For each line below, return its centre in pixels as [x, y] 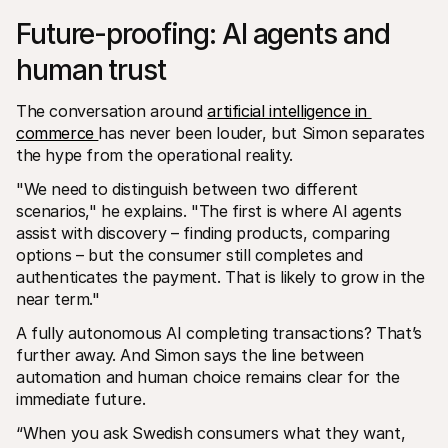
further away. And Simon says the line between [190, 354]
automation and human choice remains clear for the [208, 376]
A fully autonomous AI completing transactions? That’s [219, 332]
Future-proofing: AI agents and [203, 33]
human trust [91, 69]
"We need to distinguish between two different [187, 188]
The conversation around [112, 110]
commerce [57, 132]
